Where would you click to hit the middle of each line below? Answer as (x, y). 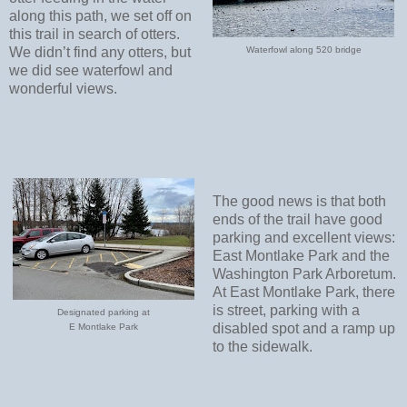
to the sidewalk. (262, 346)
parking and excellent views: (303, 237)
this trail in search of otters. (94, 35)
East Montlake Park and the (301, 255)
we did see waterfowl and (91, 71)
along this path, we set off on (100, 16)
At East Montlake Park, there (303, 292)
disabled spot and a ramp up (303, 328)
